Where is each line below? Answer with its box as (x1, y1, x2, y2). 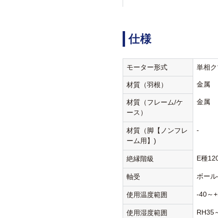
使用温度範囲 (127, 191, 168, 199)
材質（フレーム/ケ (127, 98, 183, 107)
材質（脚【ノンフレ (127, 127, 188, 135)
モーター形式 (127, 63, 168, 72)
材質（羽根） (127, 81, 168, 89)
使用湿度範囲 (127, 209, 168, 217)
